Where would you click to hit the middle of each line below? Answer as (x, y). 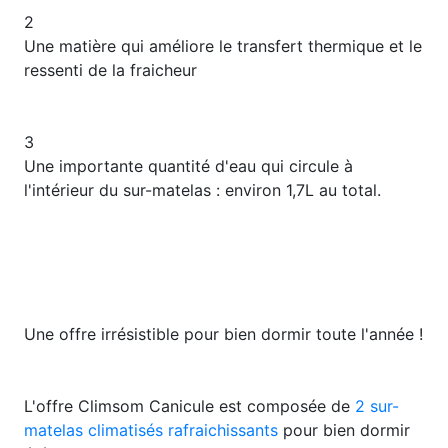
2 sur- (377, 406)
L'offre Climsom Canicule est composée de (189, 406)
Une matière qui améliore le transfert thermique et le (223, 46)
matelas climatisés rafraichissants (151, 430)
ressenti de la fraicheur (110, 70)
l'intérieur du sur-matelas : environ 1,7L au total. (202, 190)
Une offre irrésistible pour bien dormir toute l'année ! (223, 334)
